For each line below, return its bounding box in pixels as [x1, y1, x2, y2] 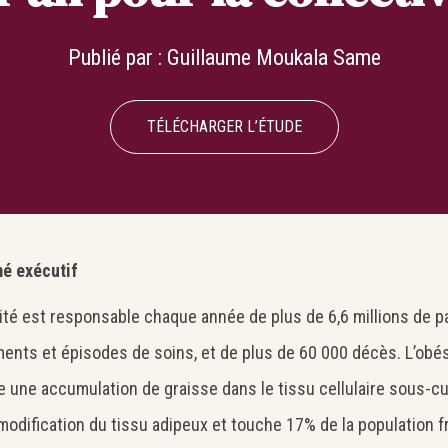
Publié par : [67, 45, 162, 70]
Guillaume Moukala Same [166, 45, 381, 70]
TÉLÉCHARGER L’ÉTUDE [146, 117, 302, 136]
